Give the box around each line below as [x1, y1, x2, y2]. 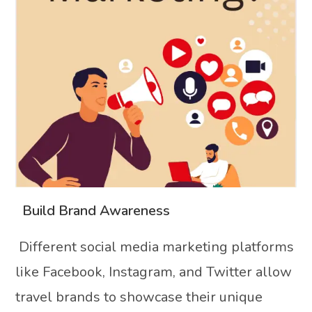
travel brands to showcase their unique [15, 287, 263, 306]
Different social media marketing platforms [15, 237, 295, 256]
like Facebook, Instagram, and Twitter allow [15, 262, 292, 281]
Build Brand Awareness [15, 201, 171, 220]
